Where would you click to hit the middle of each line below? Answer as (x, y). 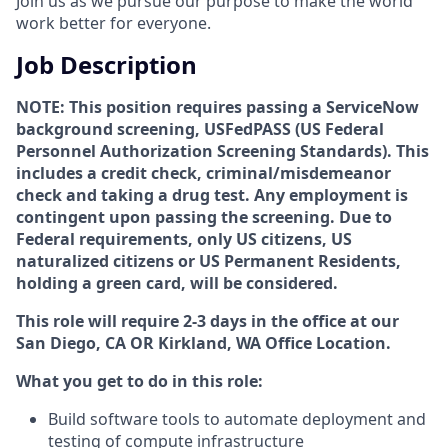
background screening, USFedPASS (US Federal (200, 128)
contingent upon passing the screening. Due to (204, 216)
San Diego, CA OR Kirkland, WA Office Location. (203, 342)
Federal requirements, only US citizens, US (184, 238)
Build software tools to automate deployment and (237, 418)
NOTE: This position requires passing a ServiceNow (217, 106)
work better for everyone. (113, 22)
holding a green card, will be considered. (177, 282)
